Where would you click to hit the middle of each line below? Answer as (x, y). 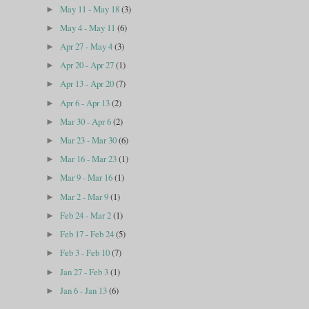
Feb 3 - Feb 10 (86, 253)
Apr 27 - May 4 (88, 46)
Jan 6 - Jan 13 (85, 290)
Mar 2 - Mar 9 (86, 196)
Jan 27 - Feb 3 (86, 271)
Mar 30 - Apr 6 (87, 121)
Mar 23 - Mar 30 (90, 140)
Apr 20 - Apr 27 (88, 65)
